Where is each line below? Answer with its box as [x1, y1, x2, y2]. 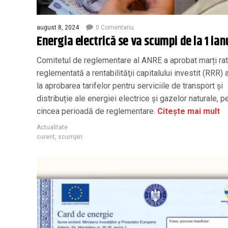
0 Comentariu [96, 23, 134, 31]
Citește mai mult [155, 106, 220, 116]
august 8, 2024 [37, 23, 79, 31]
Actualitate [37, 123, 68, 131]
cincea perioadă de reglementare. [37, 106, 155, 116]
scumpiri [58, 133, 82, 140]
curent [37, 133, 55, 140]
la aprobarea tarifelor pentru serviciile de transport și [37, 80, 223, 91]
